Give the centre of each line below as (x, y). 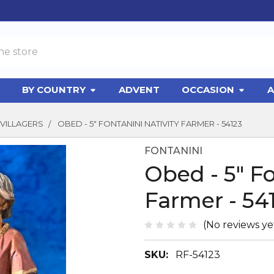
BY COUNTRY (54, 90)
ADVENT (139, 90)
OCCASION (208, 90)
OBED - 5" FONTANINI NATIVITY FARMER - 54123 (150, 124)
